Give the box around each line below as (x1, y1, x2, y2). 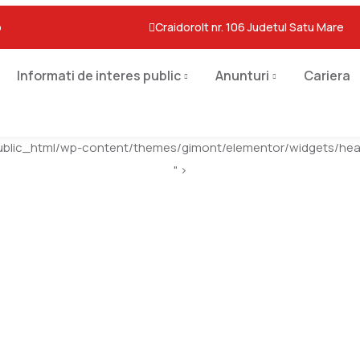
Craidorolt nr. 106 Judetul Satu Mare (155, 19, 345, 35)
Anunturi (215, 67, 269, 84)
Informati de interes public (16, 67, 181, 84)
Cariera (303, 67, 350, 84)
